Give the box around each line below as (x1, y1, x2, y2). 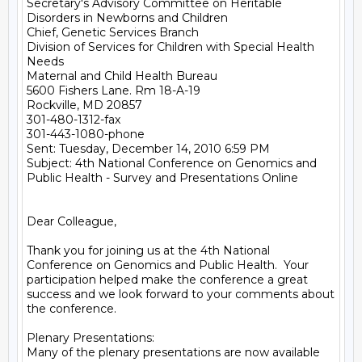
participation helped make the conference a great (27, 272, 308, 287)
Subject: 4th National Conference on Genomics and (27, 156, 317, 170)
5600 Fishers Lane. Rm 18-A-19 (27, 83, 200, 98)
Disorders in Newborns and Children (27, 11, 228, 25)
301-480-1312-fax (27, 112, 120, 127)
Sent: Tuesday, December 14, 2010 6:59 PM (27, 141, 270, 156)
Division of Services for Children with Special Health (27, 40, 314, 54)
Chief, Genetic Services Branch (27, 25, 199, 40)
